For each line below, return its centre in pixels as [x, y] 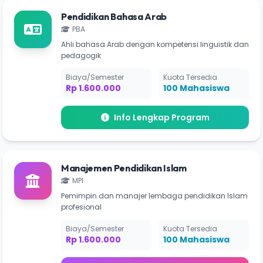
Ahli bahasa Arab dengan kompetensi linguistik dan [155, 44]
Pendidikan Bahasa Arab [114, 16]
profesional [81, 207]
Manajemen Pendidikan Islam [124, 168]
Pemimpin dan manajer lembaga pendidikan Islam [154, 196]
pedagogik [81, 55]
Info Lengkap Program [161, 117]
